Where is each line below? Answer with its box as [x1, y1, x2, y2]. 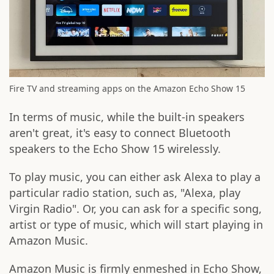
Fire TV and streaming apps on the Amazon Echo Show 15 [9, 83, 245, 95]
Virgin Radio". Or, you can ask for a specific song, [9, 201, 262, 217]
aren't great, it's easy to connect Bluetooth [9, 125, 231, 141]
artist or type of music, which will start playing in [9, 217, 263, 232]
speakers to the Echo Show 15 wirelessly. [9, 141, 221, 157]
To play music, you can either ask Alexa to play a [9, 169, 261, 185]
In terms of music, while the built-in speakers [9, 109, 245, 125]
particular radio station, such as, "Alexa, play [9, 185, 240, 201]
